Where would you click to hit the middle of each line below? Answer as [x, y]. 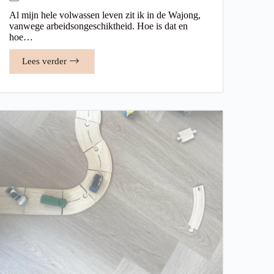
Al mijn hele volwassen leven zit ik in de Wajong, [105, 15]
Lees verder [44, 61]
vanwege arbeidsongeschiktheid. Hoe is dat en [98, 26]
